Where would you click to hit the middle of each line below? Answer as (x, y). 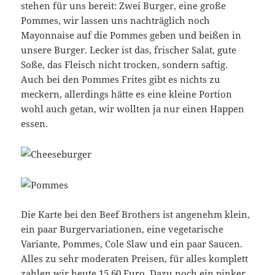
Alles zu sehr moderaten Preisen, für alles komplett (135, 259)
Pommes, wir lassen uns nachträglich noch (116, 21)
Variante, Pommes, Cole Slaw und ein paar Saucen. (132, 244)
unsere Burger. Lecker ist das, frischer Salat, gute (129, 50)
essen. (35, 124)
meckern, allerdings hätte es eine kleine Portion (127, 94)
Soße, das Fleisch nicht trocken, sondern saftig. (125, 65)
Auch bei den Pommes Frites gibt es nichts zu (121, 79)
